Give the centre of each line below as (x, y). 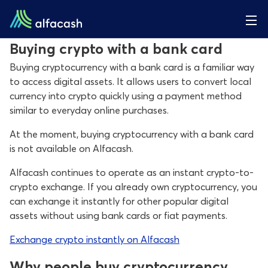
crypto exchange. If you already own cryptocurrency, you (133, 187)
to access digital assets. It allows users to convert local (130, 81)
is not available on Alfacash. (71, 148)
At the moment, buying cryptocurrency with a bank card (132, 134)
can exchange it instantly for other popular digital (119, 201)
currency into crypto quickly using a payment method (126, 96)
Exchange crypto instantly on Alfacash (95, 239)
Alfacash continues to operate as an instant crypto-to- (132, 172)
